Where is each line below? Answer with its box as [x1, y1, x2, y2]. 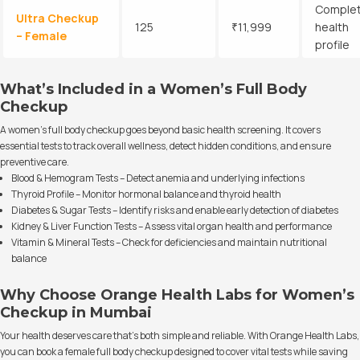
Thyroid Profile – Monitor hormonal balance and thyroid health [11, 186, 281, 201]
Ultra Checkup [16, 10, 99, 26]
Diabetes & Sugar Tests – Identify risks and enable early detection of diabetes [11, 202, 338, 217]
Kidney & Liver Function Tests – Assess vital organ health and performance [11, 219, 332, 233]
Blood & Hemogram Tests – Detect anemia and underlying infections [11, 170, 305, 185]
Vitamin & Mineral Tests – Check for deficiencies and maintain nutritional [11, 235, 327, 249]
